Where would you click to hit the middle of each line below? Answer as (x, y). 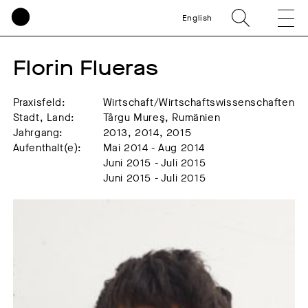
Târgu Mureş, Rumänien (162, 118)
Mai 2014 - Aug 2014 (154, 148)
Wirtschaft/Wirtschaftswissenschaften (199, 102)
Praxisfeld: (39, 102)
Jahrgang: (38, 133)
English (197, 18)
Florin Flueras (86, 68)
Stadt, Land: (44, 118)
